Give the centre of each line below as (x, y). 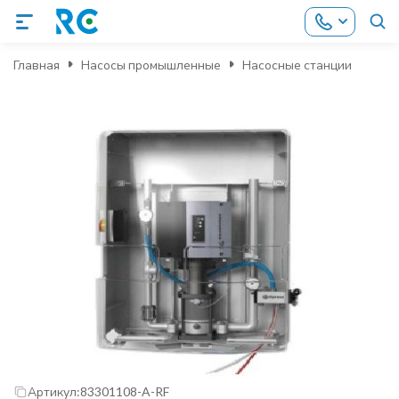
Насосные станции (297, 64)
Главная (37, 64)
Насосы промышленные (151, 64)
